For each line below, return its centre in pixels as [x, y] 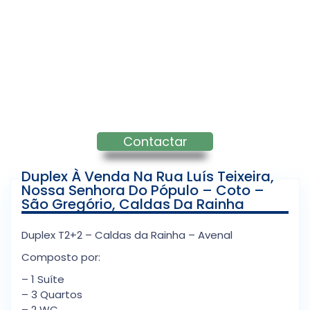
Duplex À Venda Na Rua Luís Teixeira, [148, 177]
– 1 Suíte [43, 280]
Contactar [155, 142]
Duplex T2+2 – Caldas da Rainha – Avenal [127, 235]
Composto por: [61, 257]
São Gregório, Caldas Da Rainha [133, 204]
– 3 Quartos [52, 295]
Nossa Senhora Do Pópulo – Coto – [143, 191]
